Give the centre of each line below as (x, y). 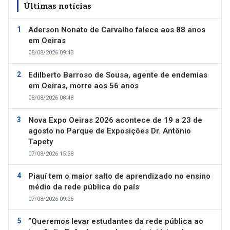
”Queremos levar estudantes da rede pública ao (116, 221)
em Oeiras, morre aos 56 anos (83, 86)
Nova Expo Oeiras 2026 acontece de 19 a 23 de (115, 120)
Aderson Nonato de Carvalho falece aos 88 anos (117, 30)
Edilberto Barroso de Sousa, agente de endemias (118, 75)
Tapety (41, 142)
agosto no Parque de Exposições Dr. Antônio (110, 131)
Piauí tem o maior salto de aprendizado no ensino (119, 176)
